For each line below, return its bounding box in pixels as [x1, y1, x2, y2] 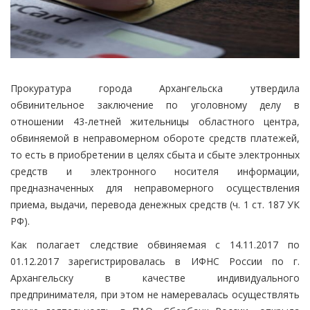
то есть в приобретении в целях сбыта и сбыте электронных [10, 148, 300, 162]
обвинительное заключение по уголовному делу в [10, 98, 300, 112]
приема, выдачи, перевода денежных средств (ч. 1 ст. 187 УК [10, 198, 300, 212]
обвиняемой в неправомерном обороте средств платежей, [10, 131, 300, 145]
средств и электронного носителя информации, [10, 165, 300, 179]
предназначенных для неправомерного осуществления [10, 181, 300, 195]
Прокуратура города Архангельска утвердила [10, 82, 300, 95]
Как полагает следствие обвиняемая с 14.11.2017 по [10, 238, 300, 252]
